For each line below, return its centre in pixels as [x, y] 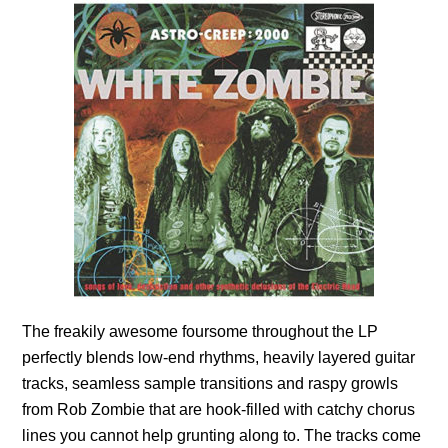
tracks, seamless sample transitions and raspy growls [210, 383]
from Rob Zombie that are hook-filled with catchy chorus [219, 409]
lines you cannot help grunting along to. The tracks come [222, 435]
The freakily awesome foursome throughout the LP [200, 331]
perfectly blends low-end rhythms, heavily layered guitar [219, 357]
